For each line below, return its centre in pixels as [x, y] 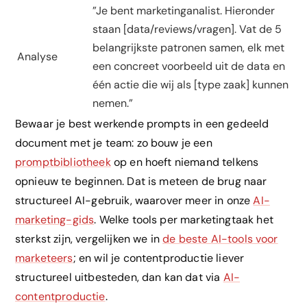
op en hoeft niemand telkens [185, 162]
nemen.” [113, 103]
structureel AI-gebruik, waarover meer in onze [134, 201]
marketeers [44, 258]
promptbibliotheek [63, 162]
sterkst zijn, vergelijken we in [89, 239]
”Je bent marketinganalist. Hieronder [184, 11]
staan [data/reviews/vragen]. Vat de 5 [187, 29]
